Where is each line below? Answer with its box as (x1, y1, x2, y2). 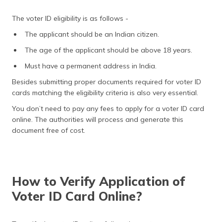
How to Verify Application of (12, 173, 185, 189)
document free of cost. (12, 126, 85, 135)
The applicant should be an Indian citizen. (25, 30, 159, 39)
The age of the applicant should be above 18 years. (25, 46, 192, 55)
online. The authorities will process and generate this (12, 115, 183, 124)
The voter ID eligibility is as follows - (12, 14, 128, 23)
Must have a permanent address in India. (25, 61, 157, 71)
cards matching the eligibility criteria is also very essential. (12, 88, 198, 98)
